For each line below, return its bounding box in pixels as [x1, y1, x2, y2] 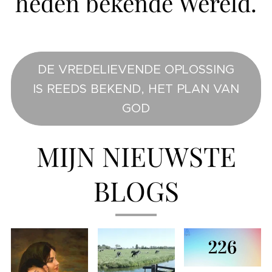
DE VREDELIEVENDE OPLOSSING [38, 61, 234, 77]
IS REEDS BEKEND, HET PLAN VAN [33, 81, 239, 97]
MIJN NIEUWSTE [36, 137, 236, 174]
